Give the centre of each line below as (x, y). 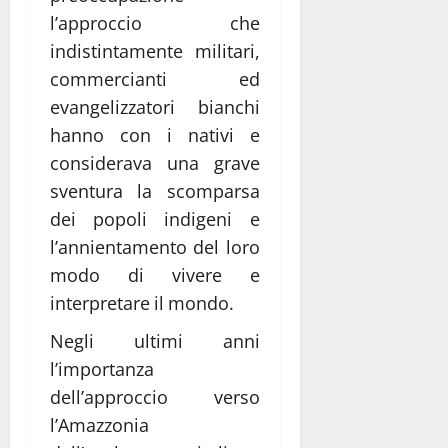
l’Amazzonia (99, 425)
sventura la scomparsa (155, 191)
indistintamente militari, (155, 51)
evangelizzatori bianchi (155, 107)
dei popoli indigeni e (155, 219)
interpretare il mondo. (142, 303)
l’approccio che (155, 23)
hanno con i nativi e (155, 135)
